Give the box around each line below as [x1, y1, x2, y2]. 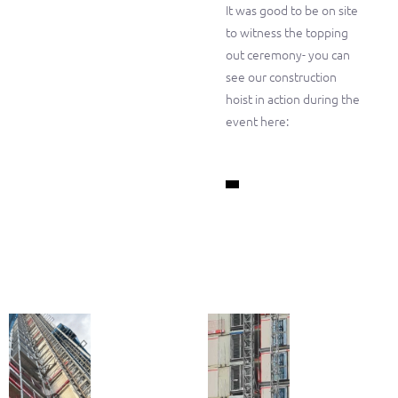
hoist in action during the [226, 89, 360, 107]
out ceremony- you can [226, 44, 350, 63]
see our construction [226, 67, 337, 85]
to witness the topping [226, 22, 348, 41]
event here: [226, 111, 289, 130]
